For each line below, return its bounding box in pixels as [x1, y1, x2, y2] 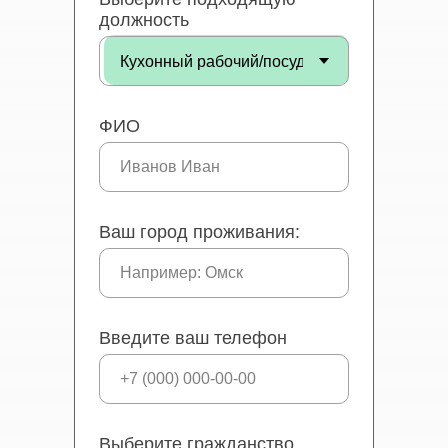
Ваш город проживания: [99, 222, 300, 242]
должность [99, 10, 189, 30]
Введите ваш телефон [99, 328, 287, 348]
